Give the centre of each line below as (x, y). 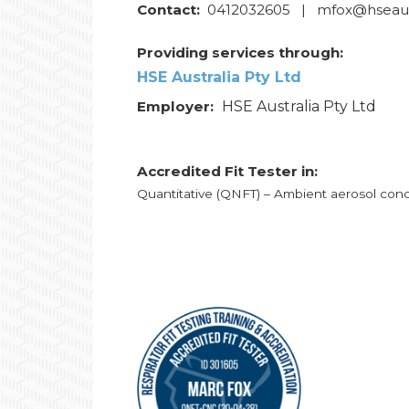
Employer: (178, 106)
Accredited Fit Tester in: (228, 171)
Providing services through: (241, 52)
